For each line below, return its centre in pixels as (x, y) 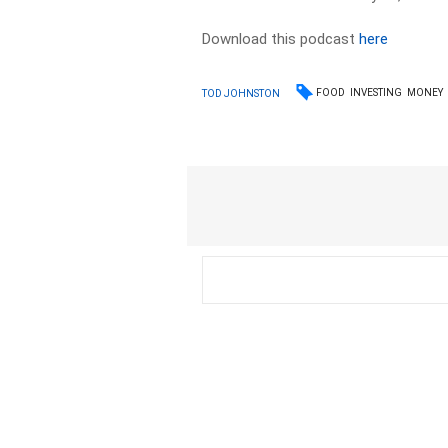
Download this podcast (281, 39)
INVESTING (376, 92)
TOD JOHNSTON (241, 93)
